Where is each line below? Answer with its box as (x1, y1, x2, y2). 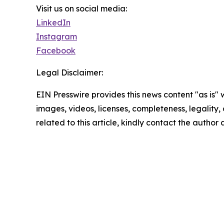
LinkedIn (36, 17, 70, 28)
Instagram (36, 31, 77, 42)
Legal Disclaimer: (36, 67, 103, 78)
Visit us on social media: (36, 3, 127, 14)
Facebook (36, 45, 75, 56)
